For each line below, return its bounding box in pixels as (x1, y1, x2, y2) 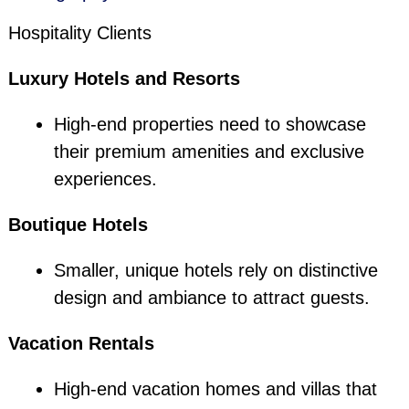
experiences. (53, 169, 157, 190)
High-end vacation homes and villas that (53, 379, 377, 400)
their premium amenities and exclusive (53, 142, 364, 163)
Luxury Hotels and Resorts (7, 68, 240, 89)
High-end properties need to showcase (53, 114, 366, 135)
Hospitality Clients (7, 23, 152, 44)
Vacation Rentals (7, 333, 154, 354)
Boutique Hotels (7, 215, 148, 236)
